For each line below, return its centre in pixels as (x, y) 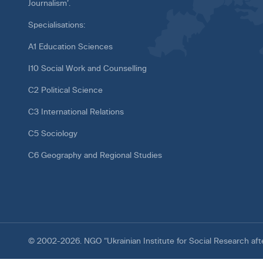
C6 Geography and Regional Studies (95, 155)
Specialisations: (57, 25)
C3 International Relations (76, 112)
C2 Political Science (65, 90)
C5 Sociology (53, 134)
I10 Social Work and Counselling (87, 68)
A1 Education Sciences (70, 47)
